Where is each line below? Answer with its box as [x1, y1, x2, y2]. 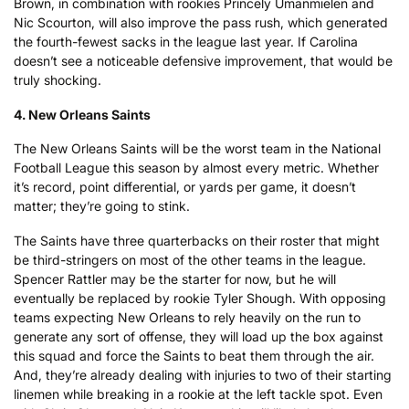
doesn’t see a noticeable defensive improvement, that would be [14, 53, 393, 69]
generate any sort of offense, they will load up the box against [14, 328, 383, 344]
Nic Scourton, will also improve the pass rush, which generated [14, 15, 388, 31]
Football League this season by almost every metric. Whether [14, 160, 379, 176]
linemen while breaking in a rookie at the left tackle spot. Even [14, 385, 383, 402]
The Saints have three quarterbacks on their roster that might [14, 232, 380, 248]
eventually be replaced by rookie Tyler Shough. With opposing [14, 289, 386, 306]
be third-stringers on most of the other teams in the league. [14, 251, 366, 267]
